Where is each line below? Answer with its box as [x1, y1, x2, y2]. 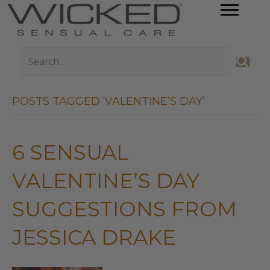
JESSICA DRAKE [12, 225, 176, 250]
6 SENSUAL [12, 140, 129, 165]
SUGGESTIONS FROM [12, 196, 237, 222]
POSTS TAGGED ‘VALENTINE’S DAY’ [12, 95, 205, 108]
